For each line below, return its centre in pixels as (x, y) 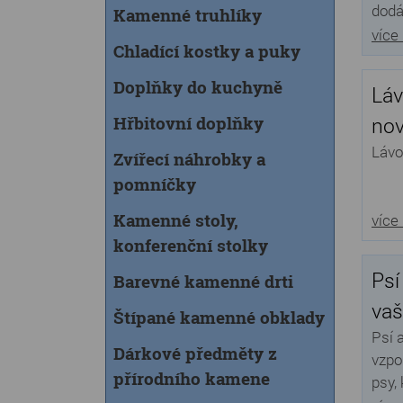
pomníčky (155, 184)
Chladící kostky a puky (207, 51)
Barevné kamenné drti (203, 281)
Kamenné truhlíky (188, 15)
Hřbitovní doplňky (188, 123)
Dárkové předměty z (195, 353)
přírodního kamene (192, 378)
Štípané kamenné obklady (219, 317)
